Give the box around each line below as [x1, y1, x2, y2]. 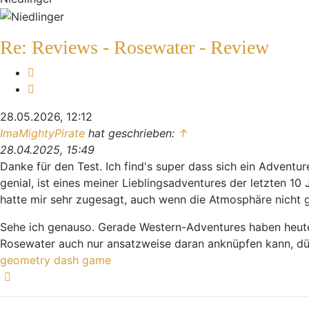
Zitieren [34, 81, 73, 95]
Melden [34, 64, 72, 79]
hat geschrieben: [85, 126, 178, 140]
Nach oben [14, 268, 72, 283]
